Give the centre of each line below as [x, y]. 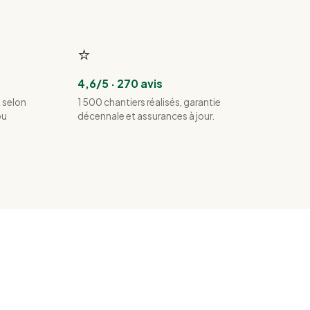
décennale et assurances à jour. [146, 116]
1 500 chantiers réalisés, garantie [149, 102]
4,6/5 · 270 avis [120, 83]
